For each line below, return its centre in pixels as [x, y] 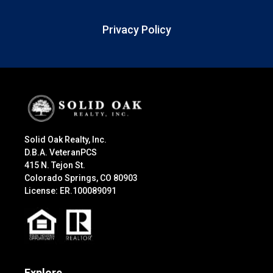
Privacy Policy [136, 30]
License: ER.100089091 [70, 191]
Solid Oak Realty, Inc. [66, 140]
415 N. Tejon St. [55, 165]
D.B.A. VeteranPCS [61, 153]
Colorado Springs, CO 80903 [81, 178]
